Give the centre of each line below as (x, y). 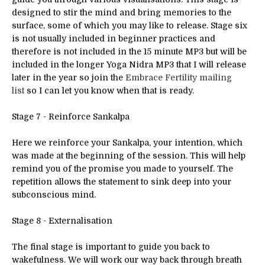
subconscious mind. (54, 194)
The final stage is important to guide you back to (111, 246)
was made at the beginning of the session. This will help (129, 155)
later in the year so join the (69, 77)
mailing (214, 77)
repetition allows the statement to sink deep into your (122, 181)
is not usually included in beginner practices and (114, 38)
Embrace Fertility (161, 77)
